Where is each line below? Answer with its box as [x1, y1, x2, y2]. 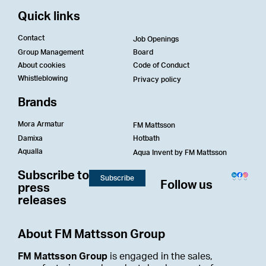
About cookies [18, 62, 65, 69]
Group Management [18, 49, 84, 56]
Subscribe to [18, 170, 89, 182]
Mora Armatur [18, 121, 64, 128]
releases [18, 195, 66, 207]
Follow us [160, 179, 213, 191]
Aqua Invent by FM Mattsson [133, 149, 227, 156]
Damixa [18, 135, 43, 142]
